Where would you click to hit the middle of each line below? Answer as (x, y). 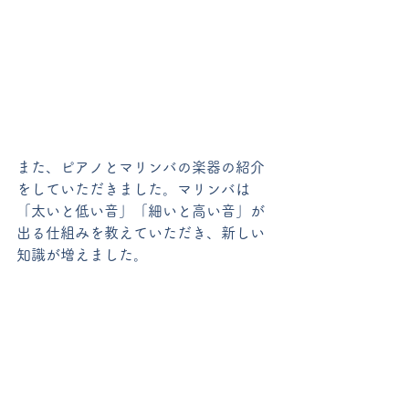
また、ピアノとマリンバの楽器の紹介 (141, 168)
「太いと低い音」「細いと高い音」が (141, 211)
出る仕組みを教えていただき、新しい (141, 233)
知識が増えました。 (82, 255)
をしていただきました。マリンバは (133, 189)
